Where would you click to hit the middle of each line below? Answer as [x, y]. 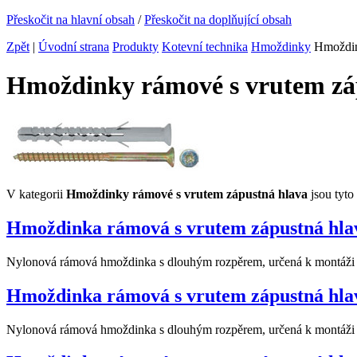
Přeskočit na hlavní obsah [71, 20]
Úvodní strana [74, 47]
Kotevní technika [205, 47]
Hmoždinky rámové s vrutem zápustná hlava [187, 194]
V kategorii [36, 194]
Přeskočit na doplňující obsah [218, 20]
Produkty [135, 47]
